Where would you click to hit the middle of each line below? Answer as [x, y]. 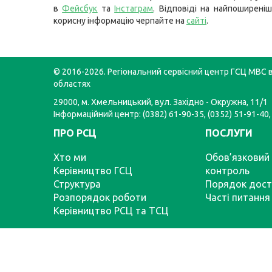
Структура [77, 184]
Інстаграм [134, 8]
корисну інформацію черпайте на [120, 21]
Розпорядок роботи [100, 197]
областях [72, 84]
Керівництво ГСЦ [93, 171]
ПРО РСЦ [75, 133]
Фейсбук [80, 8]
